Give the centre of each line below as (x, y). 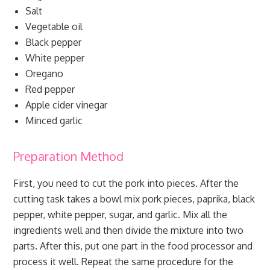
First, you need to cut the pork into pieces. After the (126, 183)
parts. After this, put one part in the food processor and (133, 246)
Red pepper (50, 89)
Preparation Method (69, 156)
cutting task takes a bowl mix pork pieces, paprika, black (134, 199)
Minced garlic (54, 121)
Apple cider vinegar (67, 105)
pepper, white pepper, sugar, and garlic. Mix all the (121, 215)
